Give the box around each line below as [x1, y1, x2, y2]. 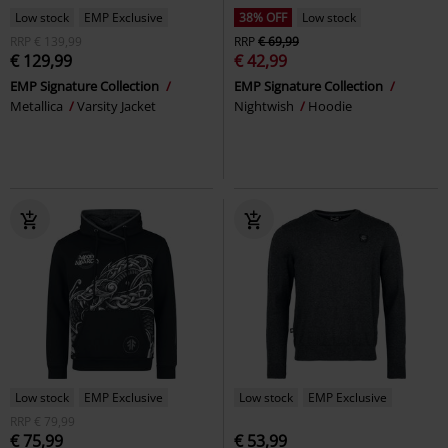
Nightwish [234, 96, 297, 115]
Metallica [10, 96, 66, 115]
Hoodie [308, 96, 352, 115]
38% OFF [239, 8, 287, 26]
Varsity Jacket [77, 96, 156, 115]
